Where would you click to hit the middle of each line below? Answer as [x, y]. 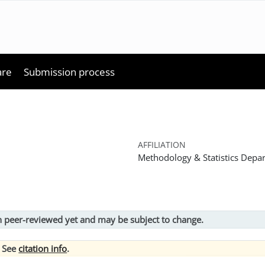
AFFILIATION [161, 144]
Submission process [70, 72]
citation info [43, 249]
